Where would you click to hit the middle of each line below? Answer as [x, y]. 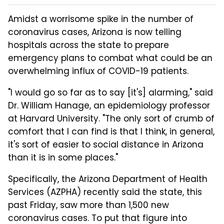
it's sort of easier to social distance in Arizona [106, 145]
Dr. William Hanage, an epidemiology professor [109, 106]
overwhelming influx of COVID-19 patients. [98, 72]
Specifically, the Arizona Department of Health [108, 180]
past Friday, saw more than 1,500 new [88, 206]
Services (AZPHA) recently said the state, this [105, 193]
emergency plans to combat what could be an [110, 59]
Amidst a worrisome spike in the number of [101, 20]
